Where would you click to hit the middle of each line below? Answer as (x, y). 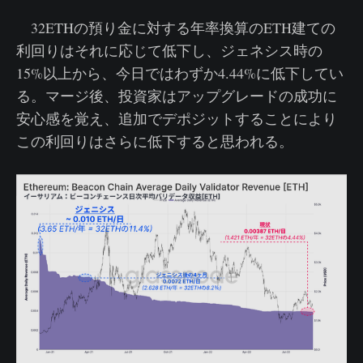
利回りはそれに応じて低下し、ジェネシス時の (169, 50)
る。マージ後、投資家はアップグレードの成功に (177, 95)
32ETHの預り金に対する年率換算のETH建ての (176, 27)
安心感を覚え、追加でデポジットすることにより (177, 118)
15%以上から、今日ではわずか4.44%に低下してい (180, 73)
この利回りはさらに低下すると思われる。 (155, 141)
